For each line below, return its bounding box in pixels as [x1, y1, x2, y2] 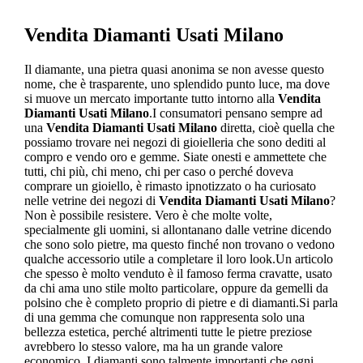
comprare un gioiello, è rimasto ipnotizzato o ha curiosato [23, 178, 316, 193]
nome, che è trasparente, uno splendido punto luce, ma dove [23, 76, 330, 91]
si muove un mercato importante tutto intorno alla [23, 91, 278, 105]
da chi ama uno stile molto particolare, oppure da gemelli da [23, 280, 328, 295]
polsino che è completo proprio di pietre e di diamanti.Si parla [23, 295, 338, 310]
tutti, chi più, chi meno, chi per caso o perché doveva [23, 164, 293, 178]
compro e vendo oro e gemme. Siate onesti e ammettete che [23, 149, 327, 164]
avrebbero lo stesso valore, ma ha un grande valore [23, 339, 283, 353]
